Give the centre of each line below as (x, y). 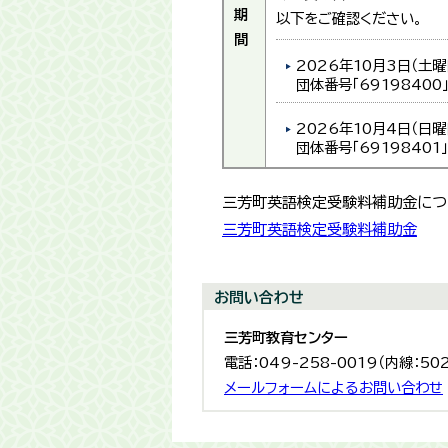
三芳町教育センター (286, 337)
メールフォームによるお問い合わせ (333, 387)
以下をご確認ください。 (349, 18)
